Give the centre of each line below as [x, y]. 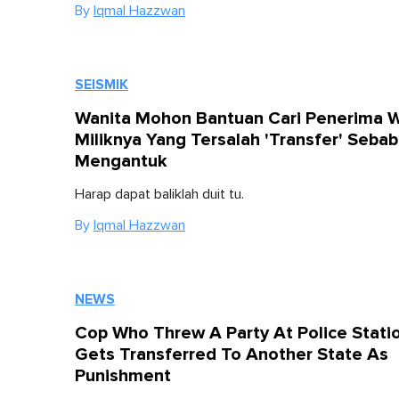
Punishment [123, 376]
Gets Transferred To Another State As [232, 354]
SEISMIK [102, 85]
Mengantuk [121, 161]
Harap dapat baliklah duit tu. [159, 194]
